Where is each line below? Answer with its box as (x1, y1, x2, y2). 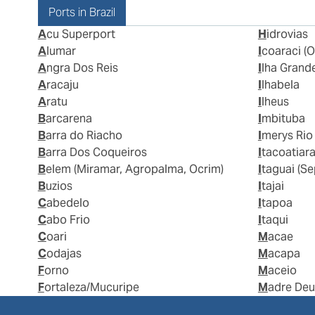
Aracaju (46, 77, 79, 93)
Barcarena (45, 111, 92, 127)
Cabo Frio (46, 212, 90, 228)
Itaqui (261, 212, 288, 228)
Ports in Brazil (48, 5, 115, 20)
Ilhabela (261, 77, 300, 93)
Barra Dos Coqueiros (45, 145, 147, 160)
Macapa (267, 246, 300, 262)
